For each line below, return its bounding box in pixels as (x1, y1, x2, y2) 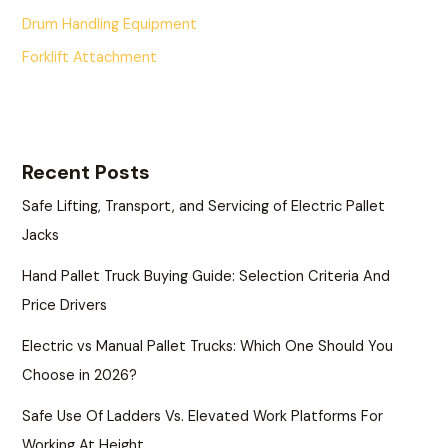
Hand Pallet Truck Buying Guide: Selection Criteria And (22, 266, 391, 286)
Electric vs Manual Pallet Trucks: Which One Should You (22, 336, 394, 356)
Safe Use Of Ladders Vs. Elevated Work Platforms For (22, 406, 384, 426)
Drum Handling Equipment (22, 15, 198, 35)
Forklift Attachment (22, 47, 158, 67)
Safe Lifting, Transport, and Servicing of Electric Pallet (22, 196, 386, 216)
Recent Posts (22, 158, 151, 185)
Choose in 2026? (22, 365, 138, 385)
